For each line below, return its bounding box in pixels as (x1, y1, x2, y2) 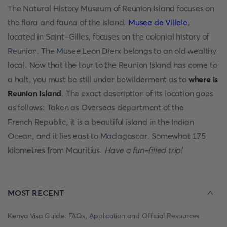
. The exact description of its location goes (61, 88, 213, 98)
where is (188, 74, 218, 84)
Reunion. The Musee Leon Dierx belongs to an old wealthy (8, 46, 216, 56)
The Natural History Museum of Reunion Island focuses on (8, 3, 214, 13)
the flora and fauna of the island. (8, 17, 129, 27)
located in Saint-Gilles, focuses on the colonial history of (8, 31, 209, 42)
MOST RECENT (8, 187, 64, 198)
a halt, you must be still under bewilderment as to (8, 74, 188, 84)
